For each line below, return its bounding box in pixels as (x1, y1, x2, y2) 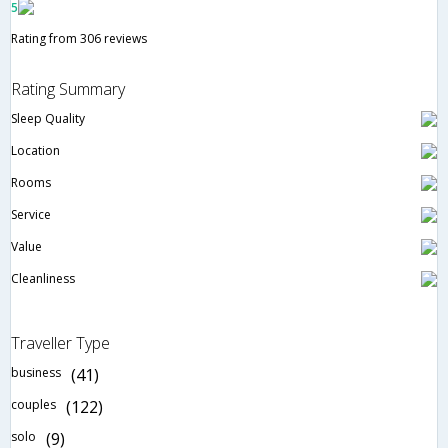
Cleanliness (11, 270, 75, 288)
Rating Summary (11, 78, 125, 101)
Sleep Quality (11, 110, 85, 128)
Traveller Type (11, 332, 110, 355)
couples (11, 396, 56, 414)
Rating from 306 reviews (11, 30, 147, 48)
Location (11, 142, 60, 160)
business (11, 364, 61, 382)
